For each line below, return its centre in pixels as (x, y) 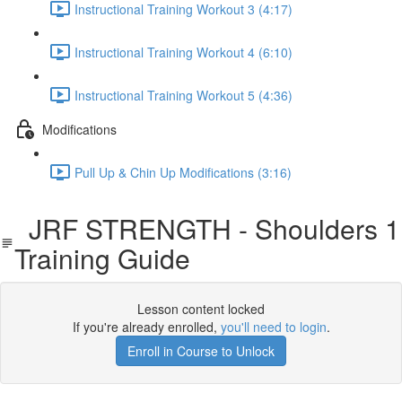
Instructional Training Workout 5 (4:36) (184, 95)
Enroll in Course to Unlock (201, 351)
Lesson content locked (201, 309)
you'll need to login (273, 327)
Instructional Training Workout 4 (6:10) (184, 52)
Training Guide (103, 258)
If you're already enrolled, (146, 327)
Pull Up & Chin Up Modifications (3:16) (183, 172)
